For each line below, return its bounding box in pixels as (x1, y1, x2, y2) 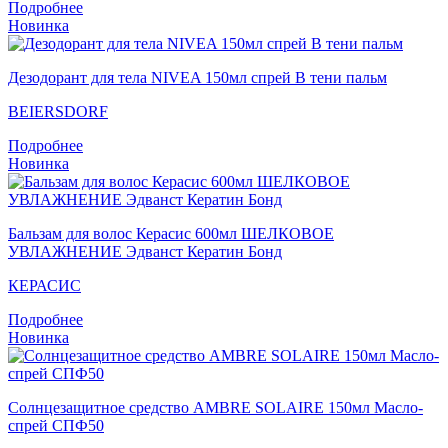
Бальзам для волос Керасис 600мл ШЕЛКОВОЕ (8, 224, 334, 242)
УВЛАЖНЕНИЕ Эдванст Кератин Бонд (8, 242, 282, 260)
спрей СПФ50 (8, 416, 104, 434)
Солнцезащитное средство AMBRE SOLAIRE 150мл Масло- (8, 398, 423, 416)
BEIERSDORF (8, 102, 108, 120)
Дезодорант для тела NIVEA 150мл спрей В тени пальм (8, 68, 387, 86)
